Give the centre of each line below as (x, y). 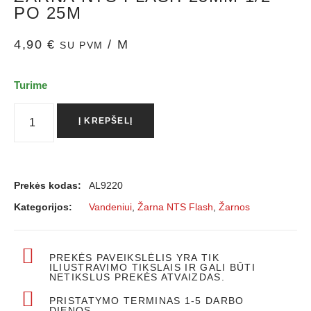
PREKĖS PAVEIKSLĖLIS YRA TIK (134, 257)
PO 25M (48, 12)
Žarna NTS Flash (175, 207)
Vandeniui (110, 207)
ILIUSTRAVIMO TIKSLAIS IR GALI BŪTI (152, 267)
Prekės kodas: (48, 185)
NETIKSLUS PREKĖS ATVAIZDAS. (137, 277)
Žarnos (234, 207)
